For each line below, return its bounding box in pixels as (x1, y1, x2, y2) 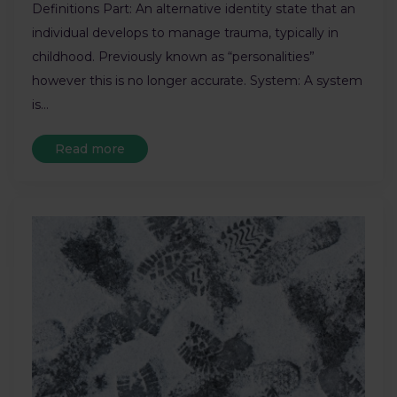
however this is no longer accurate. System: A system (32, 72, 362, 89)
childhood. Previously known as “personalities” (32, 48, 315, 65)
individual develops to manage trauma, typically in (32, 24, 339, 41)
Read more (55, 140, 125, 157)
